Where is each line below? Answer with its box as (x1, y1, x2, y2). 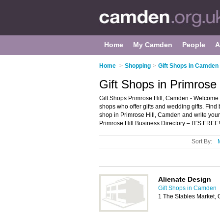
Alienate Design (158, 175, 211, 183)
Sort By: (192, 138, 212, 145)
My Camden (133, 41, 172, 49)
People (182, 41, 205, 49)
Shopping (125, 62, 151, 69)
